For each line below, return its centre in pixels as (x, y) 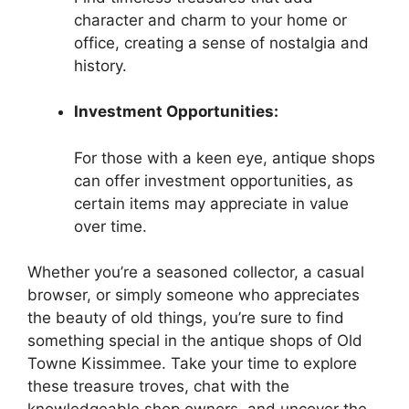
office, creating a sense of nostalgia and (221, 42)
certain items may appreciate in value (211, 203)
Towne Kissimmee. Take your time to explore (192, 364)
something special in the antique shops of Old (195, 341)
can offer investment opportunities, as (214, 180)
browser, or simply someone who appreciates (194, 295)
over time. (110, 226)
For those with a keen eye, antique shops (225, 157)
